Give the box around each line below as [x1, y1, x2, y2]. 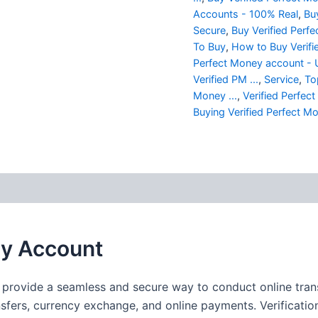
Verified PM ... [193, 72, 258, 85]
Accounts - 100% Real [193, 7, 298, 20]
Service [264, 72, 299, 85]
